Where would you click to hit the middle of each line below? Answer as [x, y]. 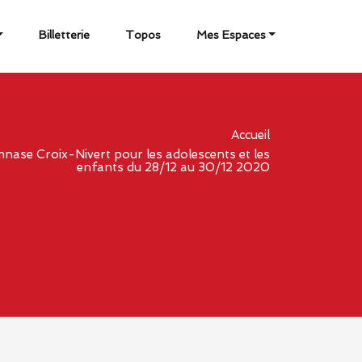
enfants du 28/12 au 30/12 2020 [173, 167]
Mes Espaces [231, 34]
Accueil [250, 135]
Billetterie [64, 34]
